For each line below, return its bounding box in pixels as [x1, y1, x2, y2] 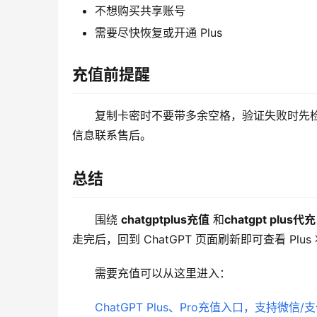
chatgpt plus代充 [224, 212, 316, 227]
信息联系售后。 [72, 128, 151, 143]
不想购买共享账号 [95, 4, 185, 18]
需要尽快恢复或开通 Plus [95, 25, 222, 40]
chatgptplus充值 [121, 212, 209, 227]
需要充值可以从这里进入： [95, 266, 231, 281]
